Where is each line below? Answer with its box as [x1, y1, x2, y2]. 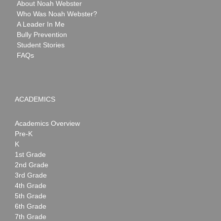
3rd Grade [15, 171, 47, 179]
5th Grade [15, 191, 46, 200]
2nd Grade [15, 160, 48, 169]
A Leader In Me [17, 20, 65, 28]
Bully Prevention [17, 30, 67, 38]
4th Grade [15, 181, 46, 189]
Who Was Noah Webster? [17, 9, 97, 18]
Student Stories [17, 40, 65, 49]
